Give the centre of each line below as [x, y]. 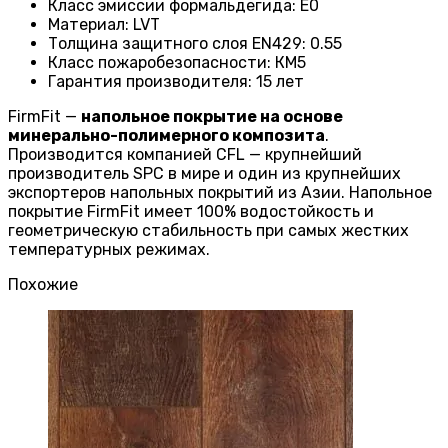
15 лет [280, 82]
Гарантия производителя [148, 82]
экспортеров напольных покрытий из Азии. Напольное [220, 193]
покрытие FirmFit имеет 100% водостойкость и [191, 212]
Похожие [43, 285]
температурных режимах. [109, 250]
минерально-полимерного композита [166, 136]
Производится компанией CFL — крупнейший [185, 155]
